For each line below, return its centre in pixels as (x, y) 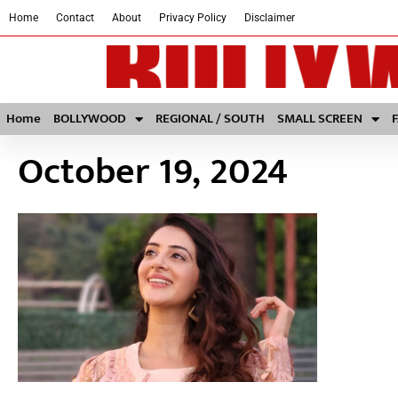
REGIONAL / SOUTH (210, 119)
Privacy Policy (193, 18)
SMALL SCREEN (320, 119)
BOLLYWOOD (90, 119)
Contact (75, 18)
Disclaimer (270, 18)
